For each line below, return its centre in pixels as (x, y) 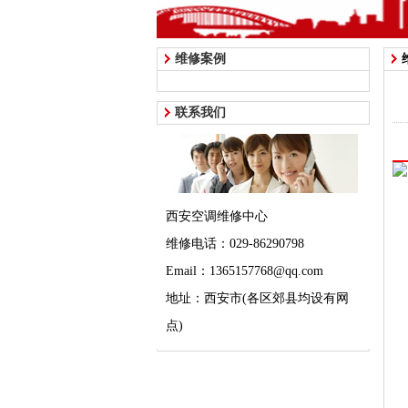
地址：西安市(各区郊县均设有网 (257, 298)
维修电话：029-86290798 (235, 244)
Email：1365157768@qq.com (245, 271)
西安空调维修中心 (217, 216)
